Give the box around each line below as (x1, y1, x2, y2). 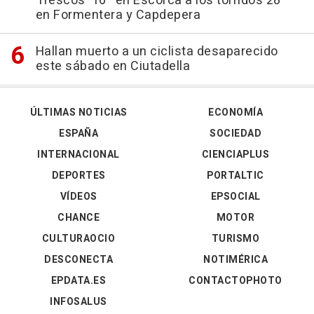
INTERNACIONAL (37, 147, 120, 163)
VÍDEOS (60, 189, 97, 205)
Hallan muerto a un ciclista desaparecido (35, 42, 278, 62)
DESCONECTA (44, 252, 113, 268)
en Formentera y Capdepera (35, 6, 200, 25)
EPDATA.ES (50, 273, 107, 289)
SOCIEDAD (210, 126, 261, 142)
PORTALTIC (207, 168, 264, 184)
